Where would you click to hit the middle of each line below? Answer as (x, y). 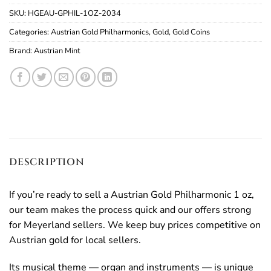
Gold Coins (191, 32)
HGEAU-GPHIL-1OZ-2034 (74, 13)
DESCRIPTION (47, 162)
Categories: (30, 32)
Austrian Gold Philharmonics (100, 32)
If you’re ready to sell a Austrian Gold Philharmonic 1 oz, (132, 194)
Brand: (21, 51)
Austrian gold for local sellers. (75, 240)
